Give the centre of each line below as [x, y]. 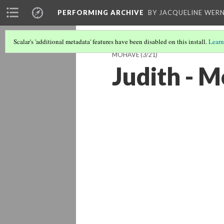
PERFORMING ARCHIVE [101, 12]
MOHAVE [126, 55]
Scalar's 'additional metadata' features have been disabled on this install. [111, 41]
